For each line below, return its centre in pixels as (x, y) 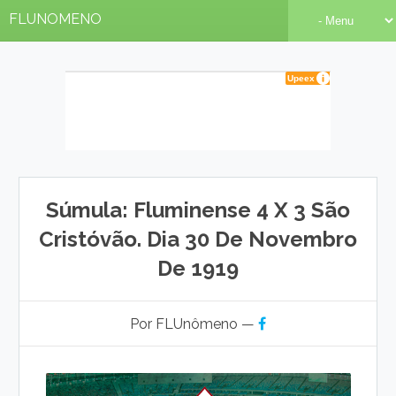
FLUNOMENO (55, 19)
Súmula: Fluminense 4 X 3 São (198, 210)
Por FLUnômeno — (194, 324)
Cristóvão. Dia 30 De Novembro (198, 239)
